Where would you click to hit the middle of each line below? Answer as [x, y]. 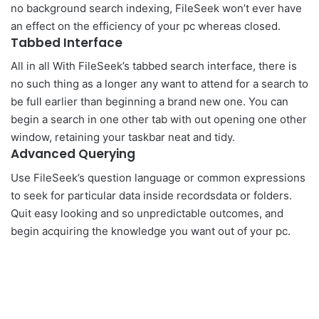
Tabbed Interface [67, 42]
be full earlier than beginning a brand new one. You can [150, 101]
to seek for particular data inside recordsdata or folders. [151, 195]
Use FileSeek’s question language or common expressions [158, 177]
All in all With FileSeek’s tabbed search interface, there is [154, 66]
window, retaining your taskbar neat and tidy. [123, 137]
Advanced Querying [73, 154]
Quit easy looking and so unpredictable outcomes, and [147, 213]
